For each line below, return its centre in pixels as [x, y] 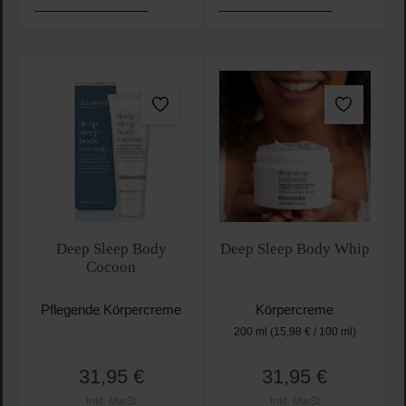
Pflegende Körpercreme [111, 309]
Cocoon [111, 266]
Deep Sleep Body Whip [295, 248]
